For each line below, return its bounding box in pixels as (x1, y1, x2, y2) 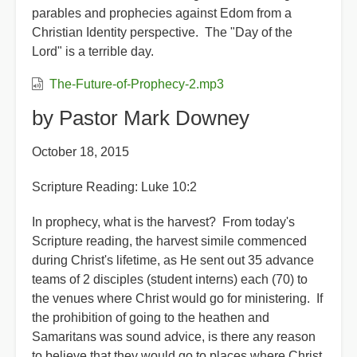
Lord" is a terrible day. (32, 45, 154, 58)
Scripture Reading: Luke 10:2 (32, 180, 197, 194)
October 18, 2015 (32, 145, 129, 159)
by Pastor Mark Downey (32, 106, 249, 130)
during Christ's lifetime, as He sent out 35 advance (32, 253, 314, 267)
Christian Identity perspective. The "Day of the (32, 25, 292, 39)
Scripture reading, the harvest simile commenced (32, 234, 307, 248)
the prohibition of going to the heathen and (32, 311, 269, 324)
